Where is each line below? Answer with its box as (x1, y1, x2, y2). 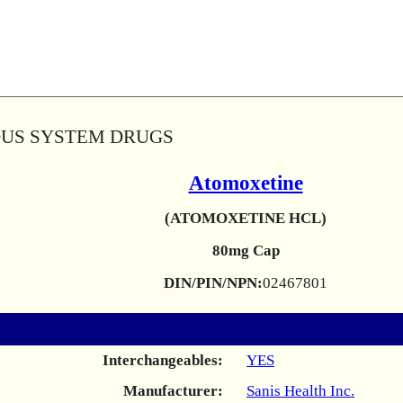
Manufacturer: (123, 382, 223, 399)
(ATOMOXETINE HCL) (165, 210, 327, 227)
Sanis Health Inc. (246, 382, 354, 399)
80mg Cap (211, 242, 280, 259)
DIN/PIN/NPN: (164, 274, 263, 291)
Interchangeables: (103, 352, 223, 369)
